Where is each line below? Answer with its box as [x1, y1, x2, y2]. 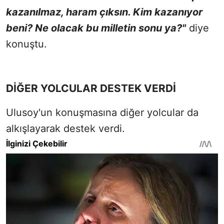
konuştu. [6, 38, 47, 50]
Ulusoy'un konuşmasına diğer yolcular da [6, 106, 198, 119]
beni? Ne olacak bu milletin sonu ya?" [6, 22, 186, 34]
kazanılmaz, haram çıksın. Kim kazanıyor [6, 6, 202, 18]
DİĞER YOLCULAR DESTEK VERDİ [6, 82, 176, 95]
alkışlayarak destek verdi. [6, 122, 125, 135]
